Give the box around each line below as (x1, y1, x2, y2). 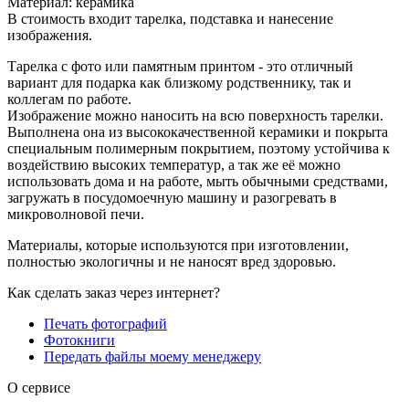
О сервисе (7, 379, 70, 395)
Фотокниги (44, 331, 115, 348)
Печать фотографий (44, 315, 167, 331)
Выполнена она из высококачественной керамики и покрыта (7, 123, 388, 140)
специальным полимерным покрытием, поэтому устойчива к (7, 140, 390, 156)
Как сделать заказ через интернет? (7, 284, 220, 300)
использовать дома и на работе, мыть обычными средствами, (7, 173, 388, 189)
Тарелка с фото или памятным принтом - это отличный (7, 58, 353, 74)
